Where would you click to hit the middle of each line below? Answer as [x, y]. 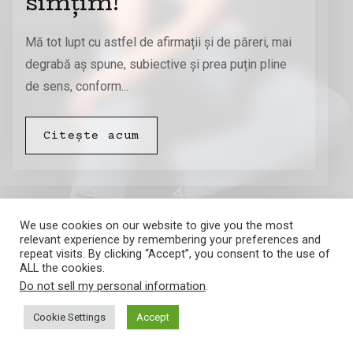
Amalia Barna [164, 309]
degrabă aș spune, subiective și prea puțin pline [156, 65]
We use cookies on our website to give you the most [156, 225]
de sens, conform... [77, 87]
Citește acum [92, 136]
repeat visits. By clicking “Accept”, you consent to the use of [175, 254]
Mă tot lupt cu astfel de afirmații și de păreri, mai [158, 43]
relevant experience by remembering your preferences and [170, 240]
